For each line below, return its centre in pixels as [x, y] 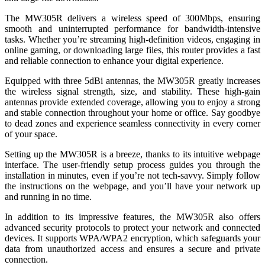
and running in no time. [48, 197]
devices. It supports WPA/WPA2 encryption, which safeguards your [132, 238]
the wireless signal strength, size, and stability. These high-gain [132, 92]
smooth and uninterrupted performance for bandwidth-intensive [132, 29]
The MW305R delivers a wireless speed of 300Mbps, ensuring [132, 18]
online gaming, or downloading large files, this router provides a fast [132, 50]
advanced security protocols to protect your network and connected [132, 228]
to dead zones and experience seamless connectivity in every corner [132, 124]
